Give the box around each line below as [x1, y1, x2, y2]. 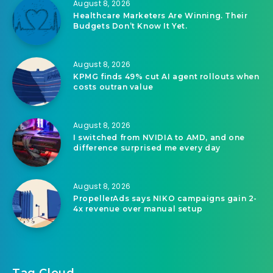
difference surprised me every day [73, 143, 221, 152]
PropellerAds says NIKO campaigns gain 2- [73, 193, 258, 203]
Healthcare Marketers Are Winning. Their [73, 10, 248, 20]
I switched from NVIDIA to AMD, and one [73, 132, 245, 142]
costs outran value [73, 82, 154, 91]
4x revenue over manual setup [73, 204, 203, 213]
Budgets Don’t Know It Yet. [73, 21, 188, 30]
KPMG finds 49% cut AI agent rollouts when [73, 71, 260, 81]
